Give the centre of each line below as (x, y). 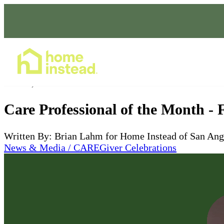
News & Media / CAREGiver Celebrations (90, 147)
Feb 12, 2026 (30, 82)
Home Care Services (168, 62)
